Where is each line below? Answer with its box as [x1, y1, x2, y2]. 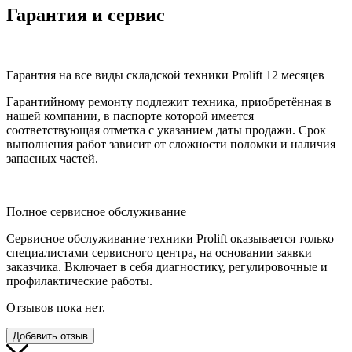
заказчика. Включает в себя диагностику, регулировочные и [6, 260, 328, 274]
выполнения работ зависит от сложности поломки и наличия [6, 137, 335, 152]
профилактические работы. [6, 274, 152, 288]
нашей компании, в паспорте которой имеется [6, 109, 254, 123]
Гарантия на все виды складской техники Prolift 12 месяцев [6, 68, 324, 82]
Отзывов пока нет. [6, 301, 105, 315]
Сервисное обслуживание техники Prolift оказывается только [6, 232, 334, 246]
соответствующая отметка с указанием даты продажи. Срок [6, 123, 326, 137]
